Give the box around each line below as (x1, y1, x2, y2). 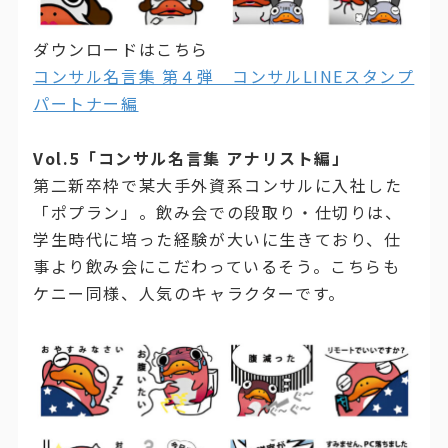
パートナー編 (32, 91, 139, 116)
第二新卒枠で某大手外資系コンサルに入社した (32, 173, 403, 198)
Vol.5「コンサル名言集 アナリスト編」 (32, 146, 350, 171)
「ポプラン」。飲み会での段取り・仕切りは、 (32, 200, 403, 225)
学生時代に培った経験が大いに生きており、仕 (32, 227, 402, 252)
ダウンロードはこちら (32, 37, 209, 62)
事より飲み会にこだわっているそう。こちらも (32, 254, 401, 279)
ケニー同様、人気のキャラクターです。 (32, 281, 346, 306)
